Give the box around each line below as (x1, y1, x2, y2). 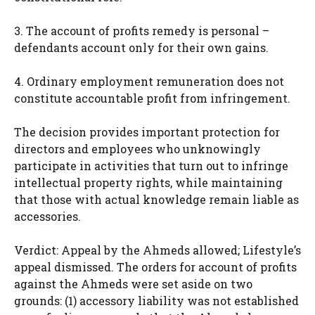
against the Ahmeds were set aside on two (14, 276, 252, 291)
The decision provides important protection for (14, 124, 280, 139)
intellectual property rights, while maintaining (14, 174, 283, 190)
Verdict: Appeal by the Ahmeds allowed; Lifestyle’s (14, 242, 301, 257)
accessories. (14, 208, 81, 224)
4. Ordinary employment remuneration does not (14, 73, 284, 89)
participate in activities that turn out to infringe (14, 157, 288, 173)
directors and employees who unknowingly (14, 141, 261, 156)
